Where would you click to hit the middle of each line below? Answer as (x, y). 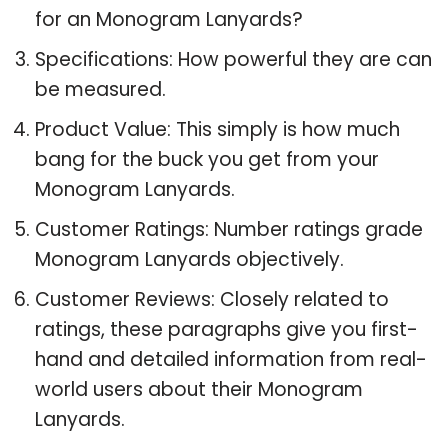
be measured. (100, 89)
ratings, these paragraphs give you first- (226, 329)
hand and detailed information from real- (231, 359)
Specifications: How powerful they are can (233, 59)
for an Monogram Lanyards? (169, 19)
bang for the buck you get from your (207, 159)
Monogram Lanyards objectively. (189, 259)
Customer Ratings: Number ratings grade (229, 229)
